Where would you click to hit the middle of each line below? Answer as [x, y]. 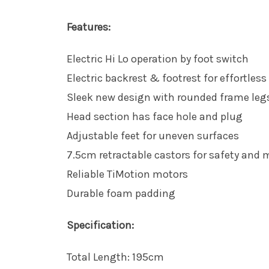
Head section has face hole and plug [154, 116]
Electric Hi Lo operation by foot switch [157, 59]
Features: [88, 27]
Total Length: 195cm [115, 257]
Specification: [100, 225]
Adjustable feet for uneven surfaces [153, 135]
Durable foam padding [121, 193]
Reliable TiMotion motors [127, 174]
